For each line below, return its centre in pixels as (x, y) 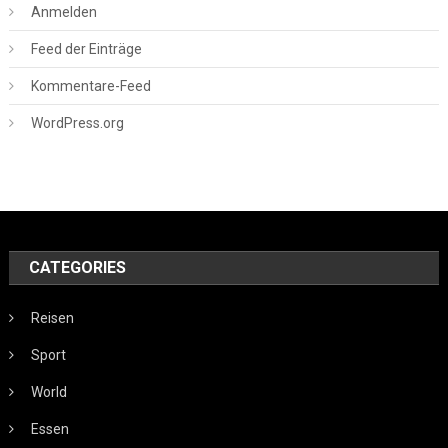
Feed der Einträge (86, 48)
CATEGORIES (78, 267)
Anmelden (63, 11)
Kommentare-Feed (90, 85)
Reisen (53, 317)
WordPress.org (77, 122)
